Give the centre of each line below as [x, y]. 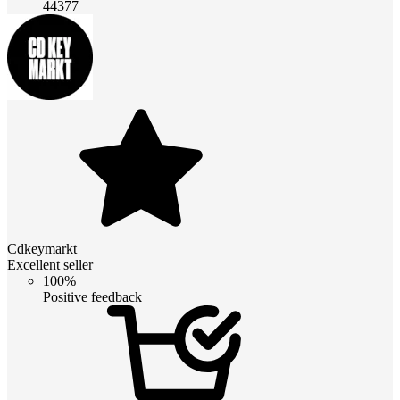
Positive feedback [92, 296]
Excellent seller [50, 264]
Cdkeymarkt [42, 248]
